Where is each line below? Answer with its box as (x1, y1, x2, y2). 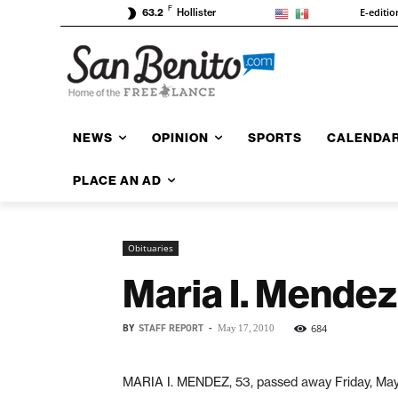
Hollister (177, 6, 216, 20)
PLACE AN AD (73, 171, 162, 188)
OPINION (152, 129, 209, 146)
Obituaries (128, 241, 173, 254)
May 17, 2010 (218, 322, 275, 333)
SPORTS (248, 129, 302, 146)
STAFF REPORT (139, 321, 203, 335)
